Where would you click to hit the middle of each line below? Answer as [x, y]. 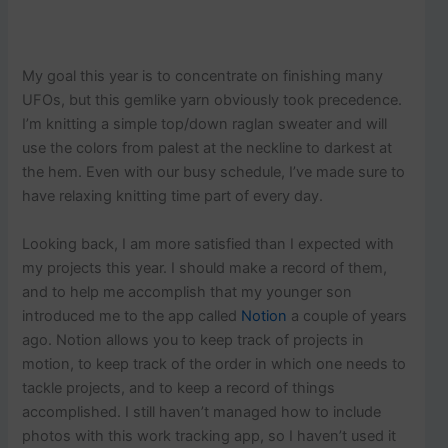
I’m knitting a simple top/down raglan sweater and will [205, 124]
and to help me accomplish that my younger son [187, 291]
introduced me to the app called [132, 315]
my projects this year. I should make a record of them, [205, 267]
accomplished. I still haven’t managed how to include [202, 411]
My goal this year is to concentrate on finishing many [203, 76]
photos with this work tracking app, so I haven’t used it [209, 435]
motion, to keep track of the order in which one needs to [214, 363]
